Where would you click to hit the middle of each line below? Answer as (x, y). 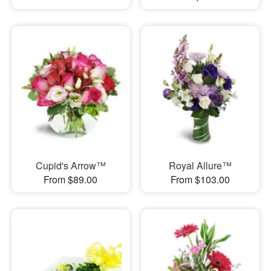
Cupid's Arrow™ (70, 166)
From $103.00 (200, 180)
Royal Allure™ (200, 166)
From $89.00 (71, 180)
